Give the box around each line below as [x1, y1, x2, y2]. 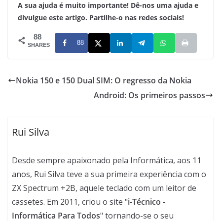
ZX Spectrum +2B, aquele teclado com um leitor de [12, 183, 197, 193]
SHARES [28, 41, 50, 48]
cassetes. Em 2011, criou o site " [12, 196, 128, 207]
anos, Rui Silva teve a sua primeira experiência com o [12, 169, 207, 180]
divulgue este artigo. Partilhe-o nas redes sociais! [18, 12, 184, 22]
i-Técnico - [128, 196, 166, 207]
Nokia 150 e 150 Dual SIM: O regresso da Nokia [16, 74, 191, 86]
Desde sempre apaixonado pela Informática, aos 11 [12, 155, 202, 166]
